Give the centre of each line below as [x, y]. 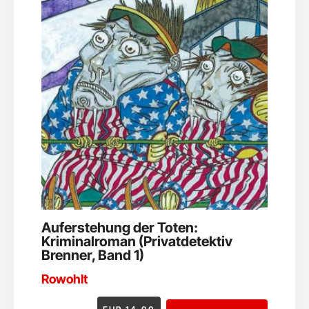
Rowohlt [64, 279]
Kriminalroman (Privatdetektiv [137, 241]
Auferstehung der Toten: [120, 227]
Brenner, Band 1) [93, 255]
